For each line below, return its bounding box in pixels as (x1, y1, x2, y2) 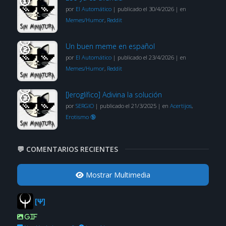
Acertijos (169, 101, 192, 109)
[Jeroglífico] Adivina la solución (65, 89, 162, 99)
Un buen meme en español (65, 41, 155, 51)
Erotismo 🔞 (65, 112, 96, 121)
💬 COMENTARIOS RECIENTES (17, 144, 118, 154)
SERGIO (75, 101, 94, 109)
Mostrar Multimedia (83, 169, 150, 180)
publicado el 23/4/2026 (117, 53, 174, 61)
